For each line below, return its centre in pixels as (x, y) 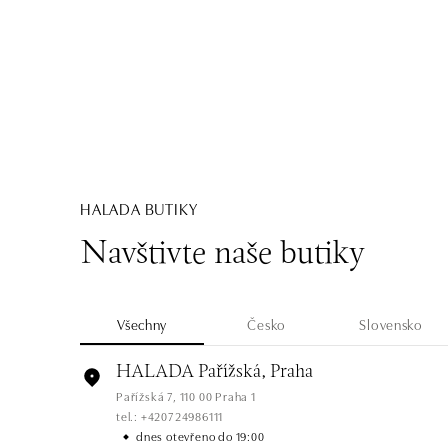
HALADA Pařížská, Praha (214, 372)
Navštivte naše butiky (222, 255)
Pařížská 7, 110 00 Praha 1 (186, 395)
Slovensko (391, 324)
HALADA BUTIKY (139, 208)
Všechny (142, 324)
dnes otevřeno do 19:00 (200, 435)
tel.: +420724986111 (170, 415)
